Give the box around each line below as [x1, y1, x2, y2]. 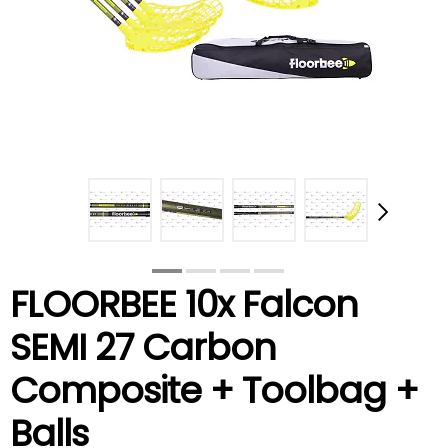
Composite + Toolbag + [10, 364, 418, 416]
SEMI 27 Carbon [10, 321, 276, 373]
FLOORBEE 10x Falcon [10, 278, 358, 330]
